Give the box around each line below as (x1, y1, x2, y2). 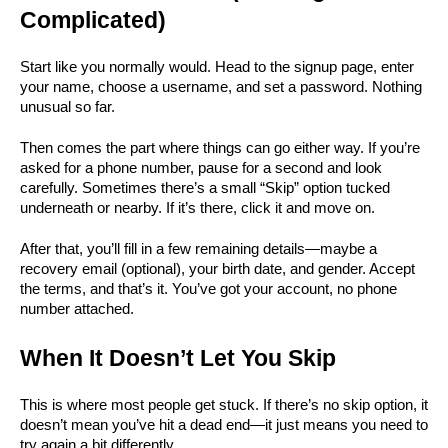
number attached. (20, 301, 134, 317)
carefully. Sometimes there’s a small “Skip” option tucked (20, 180, 390, 196)
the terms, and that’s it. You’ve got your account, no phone (20, 281, 397, 297)
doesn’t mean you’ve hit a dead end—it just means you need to (20, 417, 428, 433)
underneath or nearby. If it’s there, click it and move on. (20, 200, 375, 216)
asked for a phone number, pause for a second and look (20, 160, 382, 176)
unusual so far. (20, 99, 115, 115)
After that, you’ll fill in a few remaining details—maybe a (20, 241, 377, 257)
